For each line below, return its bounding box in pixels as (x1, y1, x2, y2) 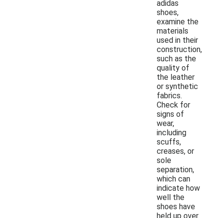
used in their (157, 35, 198, 45)
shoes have (157, 201, 195, 211)
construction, (157, 44, 202, 54)
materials (157, 26, 188, 36)
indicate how (157, 183, 200, 193)
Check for (157, 100, 190, 109)
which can (157, 174, 190, 183)
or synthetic (157, 81, 198, 91)
